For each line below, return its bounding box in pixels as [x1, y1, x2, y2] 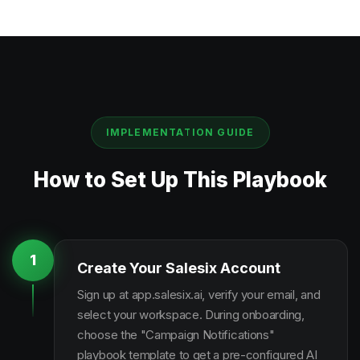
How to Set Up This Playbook [33, 167, 327, 192]
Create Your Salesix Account [77, 260, 280, 276]
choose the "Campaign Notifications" [77, 327, 275, 342]
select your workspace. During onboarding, [77, 307, 305, 322]
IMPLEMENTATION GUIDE [105, 126, 255, 138]
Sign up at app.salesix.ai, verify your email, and [77, 287, 321, 302]
